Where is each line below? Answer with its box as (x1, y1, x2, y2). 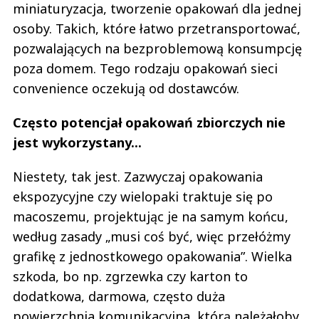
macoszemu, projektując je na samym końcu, (13, 207, 288, 225)
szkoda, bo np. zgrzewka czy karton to (13, 267, 248, 285)
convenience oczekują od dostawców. (13, 79, 239, 97)
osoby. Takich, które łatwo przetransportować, (13, 19, 300, 37)
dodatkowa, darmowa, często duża (13, 287, 225, 305)
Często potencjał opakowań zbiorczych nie (13, 113, 286, 131)
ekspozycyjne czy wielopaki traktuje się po (13, 187, 273, 205)
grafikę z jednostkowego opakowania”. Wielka (13, 247, 292, 265)
